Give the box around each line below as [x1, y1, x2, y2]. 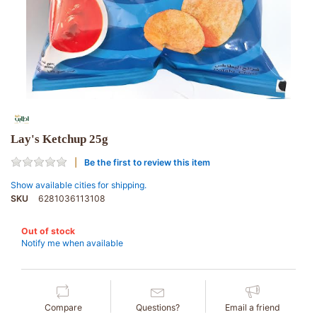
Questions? [136, 302, 180, 313]
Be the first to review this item [84, 156, 210, 168]
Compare [44, 302, 82, 313]
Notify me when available [21, 237, 123, 248]
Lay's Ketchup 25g [11, 132, 108, 146]
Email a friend [225, 302, 281, 313]
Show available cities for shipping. [11, 180, 146, 191]
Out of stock [21, 226, 75, 237]
